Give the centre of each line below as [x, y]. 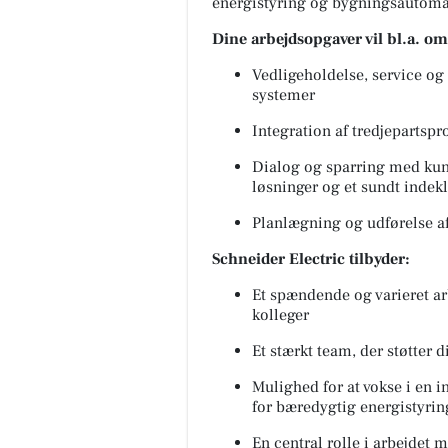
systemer [283, 94]
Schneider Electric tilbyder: [311, 258]
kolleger [280, 314]
